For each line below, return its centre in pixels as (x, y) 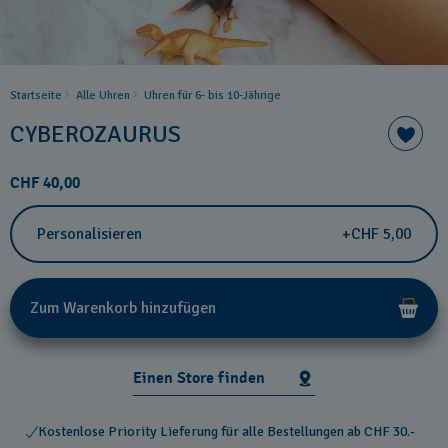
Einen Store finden (199, 377)
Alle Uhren (103, 95)
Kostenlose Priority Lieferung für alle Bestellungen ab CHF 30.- (226, 431)
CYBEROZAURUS (95, 133)
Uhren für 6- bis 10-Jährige (212, 95)
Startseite (36, 95)
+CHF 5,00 (376, 234)
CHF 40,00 (45, 183)
